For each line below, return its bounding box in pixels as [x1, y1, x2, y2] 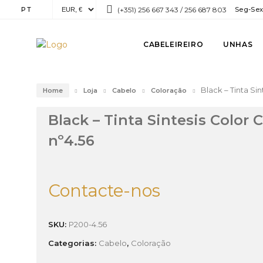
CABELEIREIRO [143, 40, 204, 49]
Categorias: [48, 238, 99, 248]
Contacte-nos [48, 180, 160, 201]
